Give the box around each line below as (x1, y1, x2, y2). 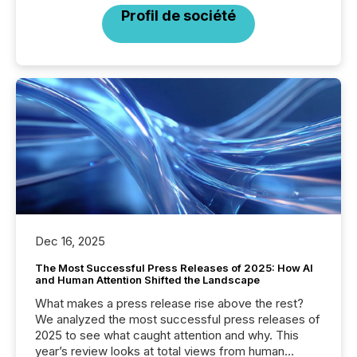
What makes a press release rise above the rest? (35, 296, 304, 312)
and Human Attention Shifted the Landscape (35, 273, 260, 287)
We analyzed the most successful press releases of (35, 312, 320, 328)
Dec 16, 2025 (35, 233, 105, 249)
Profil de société (121, 7, 236, 24)
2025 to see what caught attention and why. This (35, 328, 299, 343)
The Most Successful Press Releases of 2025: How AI (35, 261, 313, 275)
